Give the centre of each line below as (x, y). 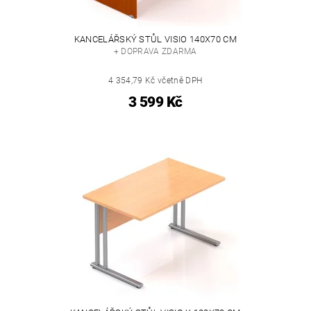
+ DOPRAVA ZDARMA (155, 52)
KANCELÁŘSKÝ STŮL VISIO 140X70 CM (155, 40)
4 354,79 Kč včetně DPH (155, 81)
